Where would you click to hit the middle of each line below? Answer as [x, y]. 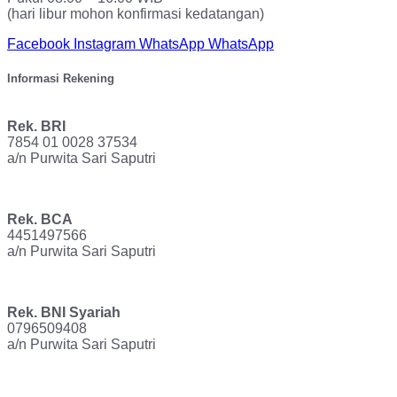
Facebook [39, 43]
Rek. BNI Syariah [64, 312]
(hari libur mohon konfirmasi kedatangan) [136, 13]
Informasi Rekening [61, 78]
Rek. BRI [36, 126]
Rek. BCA [40, 219]
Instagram [105, 43]
